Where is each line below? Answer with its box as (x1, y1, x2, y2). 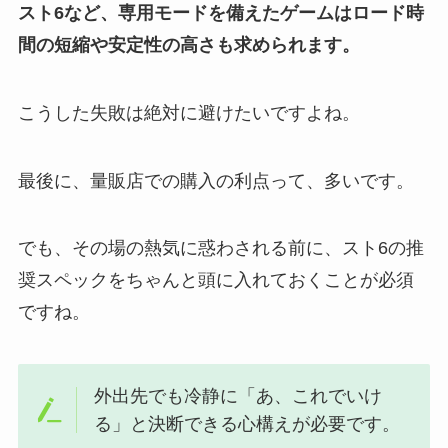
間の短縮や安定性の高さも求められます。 (17, 34, 360, 55)
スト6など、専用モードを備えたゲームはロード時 (17, 2, 424, 23)
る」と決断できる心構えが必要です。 (94, 414, 401, 435)
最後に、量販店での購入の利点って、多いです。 (17, 170, 414, 191)
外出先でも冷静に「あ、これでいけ (94, 386, 383, 407)
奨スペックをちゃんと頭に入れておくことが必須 (17, 270, 414, 291)
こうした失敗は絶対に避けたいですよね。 (17, 102, 360, 123)
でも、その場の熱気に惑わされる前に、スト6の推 (17, 238, 424, 259)
